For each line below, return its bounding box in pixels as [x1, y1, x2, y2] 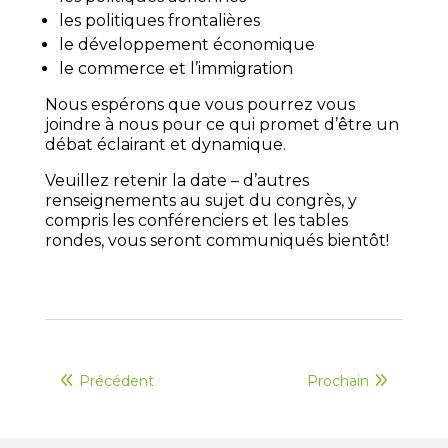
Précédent [78, 371, 154, 390]
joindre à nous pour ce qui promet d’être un [44, 115, 399, 135]
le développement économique [58, 35, 315, 55]
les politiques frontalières [58, 11, 260, 31]
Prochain [307, 371, 370, 390]
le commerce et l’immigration [58, 59, 293, 79]
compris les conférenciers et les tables [44, 211, 348, 231]
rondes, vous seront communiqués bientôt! [44, 231, 389, 251]
